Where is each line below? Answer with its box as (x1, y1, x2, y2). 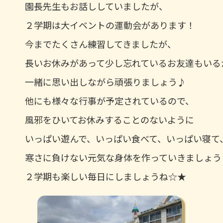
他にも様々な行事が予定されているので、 (25, 94, 194, 107)
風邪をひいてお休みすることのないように (25, 112, 194, 126)
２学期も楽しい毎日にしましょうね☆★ (25, 169, 186, 183)
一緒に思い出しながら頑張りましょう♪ (25, 75, 186, 88)
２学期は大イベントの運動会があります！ (25, 18, 195, 31)
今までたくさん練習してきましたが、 (25, 37, 176, 50)
